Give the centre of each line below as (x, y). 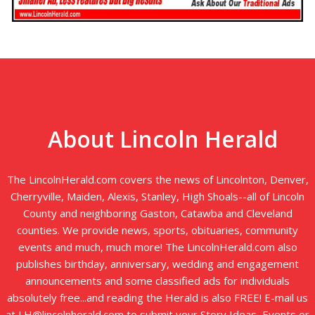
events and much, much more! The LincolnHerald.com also (157, 246)
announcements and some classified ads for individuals (157, 280)
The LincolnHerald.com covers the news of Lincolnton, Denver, (157, 179)
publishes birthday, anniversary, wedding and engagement (157, 263)
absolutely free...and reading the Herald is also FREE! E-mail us (157, 297)
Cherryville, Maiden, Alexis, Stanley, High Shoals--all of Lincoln (157, 196)
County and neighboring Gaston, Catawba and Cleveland (157, 213)
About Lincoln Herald (163, 139)
